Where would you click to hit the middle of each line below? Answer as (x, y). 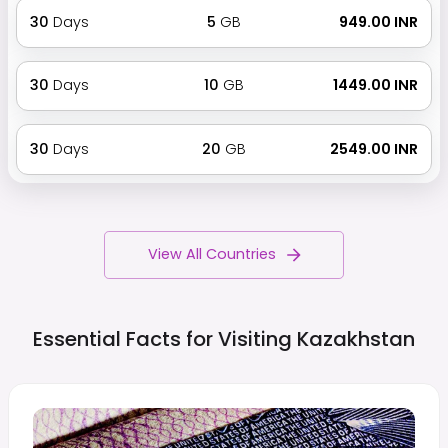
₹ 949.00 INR (377, 21)
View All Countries (212, 254)
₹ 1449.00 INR (374, 85)
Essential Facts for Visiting (162, 338)
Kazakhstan (356, 338)
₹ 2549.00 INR (373, 148)
